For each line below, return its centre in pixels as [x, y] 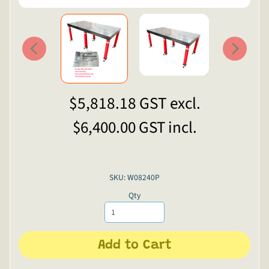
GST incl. [168, 127]
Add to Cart [134, 246]
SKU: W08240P [134, 178]
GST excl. [170, 103]
